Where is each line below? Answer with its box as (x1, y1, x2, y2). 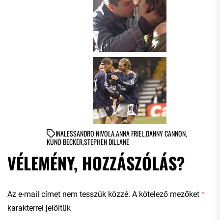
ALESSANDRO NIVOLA (60, 128, 114, 138)
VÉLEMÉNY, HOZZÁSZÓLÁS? (7, 150, 185, 175)
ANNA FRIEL (116, 128, 144, 138)
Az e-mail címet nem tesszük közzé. (7, 189, 130, 199)
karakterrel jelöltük (7, 203, 71, 213)
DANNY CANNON (146, 128, 186, 138)
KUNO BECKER (47, 136, 82, 147)
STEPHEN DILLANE (84, 136, 129, 147)
